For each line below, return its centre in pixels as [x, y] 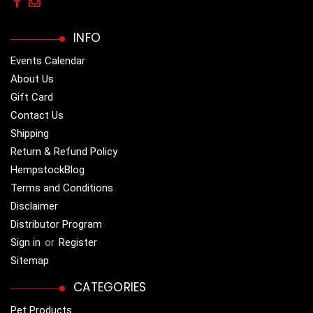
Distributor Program [56, 225]
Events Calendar [48, 61]
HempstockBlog [48, 170]
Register [78, 243]
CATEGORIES [110, 287]
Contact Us [37, 116]
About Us [32, 79]
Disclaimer [34, 206]
